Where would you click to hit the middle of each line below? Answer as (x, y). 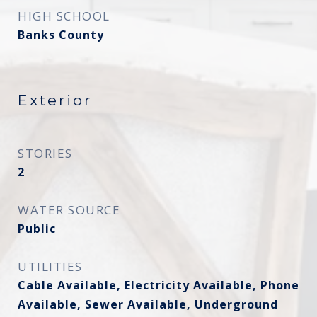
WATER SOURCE (69, 210)
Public (37, 229)
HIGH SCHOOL (64, 16)
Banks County (61, 35)
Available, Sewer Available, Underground (148, 304)
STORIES (45, 153)
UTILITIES (50, 266)
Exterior (55, 100)
